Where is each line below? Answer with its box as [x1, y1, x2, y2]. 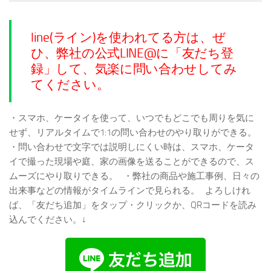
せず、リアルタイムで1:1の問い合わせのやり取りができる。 [9, 127, 256, 138]
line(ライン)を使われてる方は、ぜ [31, 30, 226, 45]
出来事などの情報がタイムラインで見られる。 [9, 185, 200, 196]
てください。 [31, 77, 109, 92]
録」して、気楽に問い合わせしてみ [31, 62, 237, 76]
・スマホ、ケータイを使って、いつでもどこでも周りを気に [9, 113, 254, 123]
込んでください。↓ [9, 214, 90, 225]
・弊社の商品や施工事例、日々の [123, 171, 260, 181]
